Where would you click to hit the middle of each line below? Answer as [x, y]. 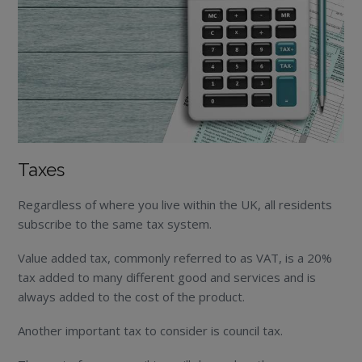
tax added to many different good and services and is [167, 277]
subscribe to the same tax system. [115, 223]
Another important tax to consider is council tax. [151, 330]
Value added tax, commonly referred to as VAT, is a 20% [175, 257]
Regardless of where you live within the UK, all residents [175, 204]
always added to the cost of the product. [132, 296]
